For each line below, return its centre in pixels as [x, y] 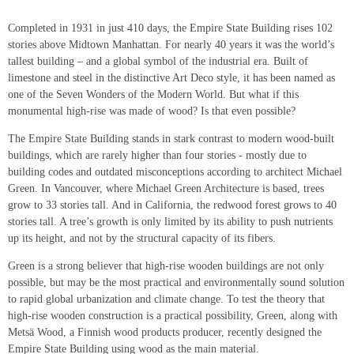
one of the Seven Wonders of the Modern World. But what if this [153, 95]
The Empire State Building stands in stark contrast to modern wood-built [171, 139]
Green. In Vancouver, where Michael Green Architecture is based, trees [166, 189]
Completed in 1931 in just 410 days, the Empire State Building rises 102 [170, 28]
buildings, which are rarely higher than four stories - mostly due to [157, 156]
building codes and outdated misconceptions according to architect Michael [175, 172]
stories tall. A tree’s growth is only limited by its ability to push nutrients [170, 222]
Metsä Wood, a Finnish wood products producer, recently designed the [165, 333]
